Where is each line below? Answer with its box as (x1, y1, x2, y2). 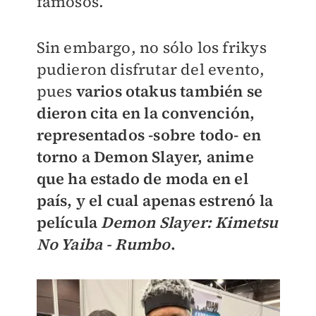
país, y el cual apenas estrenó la (36, 190, 274, 212)
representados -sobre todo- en (36, 124, 262, 146)
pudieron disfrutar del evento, (36, 59, 265, 80)
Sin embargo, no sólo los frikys (36, 37, 267, 59)
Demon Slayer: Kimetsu (101, 212, 279, 233)
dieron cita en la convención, (36, 102, 255, 124)
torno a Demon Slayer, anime (36, 146, 254, 168)
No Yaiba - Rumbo (36, 233, 171, 255)
